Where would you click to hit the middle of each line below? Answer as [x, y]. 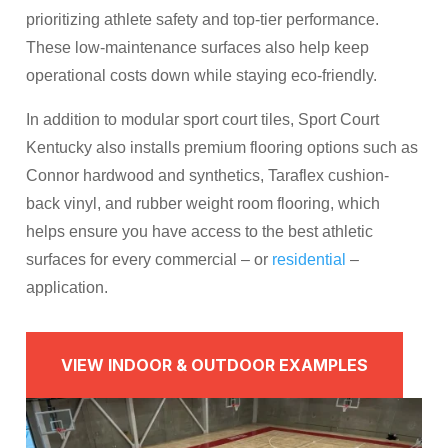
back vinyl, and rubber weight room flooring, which [203, 203]
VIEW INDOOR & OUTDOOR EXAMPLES [215, 364]
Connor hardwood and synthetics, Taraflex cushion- [208, 175]
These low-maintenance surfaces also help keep [198, 47]
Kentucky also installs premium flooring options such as [222, 147]
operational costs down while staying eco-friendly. [202, 75]
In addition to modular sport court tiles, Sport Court [203, 119]
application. [67, 287]
